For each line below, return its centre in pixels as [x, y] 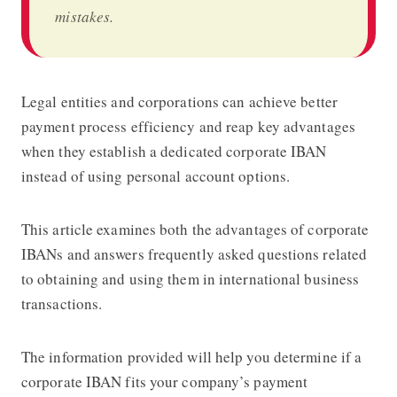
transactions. [64, 303]
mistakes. [87, 16]
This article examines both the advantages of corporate [195, 229]
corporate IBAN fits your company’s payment [164, 381]
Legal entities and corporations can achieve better [179, 101]
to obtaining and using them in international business [190, 278]
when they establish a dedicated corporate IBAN [174, 151]
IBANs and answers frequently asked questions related [194, 253]
